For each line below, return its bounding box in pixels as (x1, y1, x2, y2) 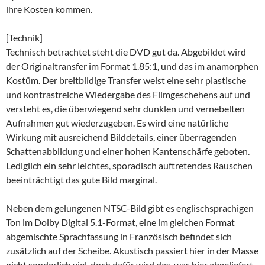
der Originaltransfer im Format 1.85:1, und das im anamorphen (6, 60, 258, 72)
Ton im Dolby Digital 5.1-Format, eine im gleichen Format (6, 216, 235, 228)
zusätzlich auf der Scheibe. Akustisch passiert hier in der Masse (6, 244, 258, 256)
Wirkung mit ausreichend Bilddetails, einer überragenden (6, 131, 237, 143)
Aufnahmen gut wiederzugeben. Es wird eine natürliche (6, 117, 228, 128)
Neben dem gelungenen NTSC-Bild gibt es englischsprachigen (6, 202, 254, 214)
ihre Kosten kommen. (6, 3, 92, 15)
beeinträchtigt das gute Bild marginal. (6, 173, 157, 185)
